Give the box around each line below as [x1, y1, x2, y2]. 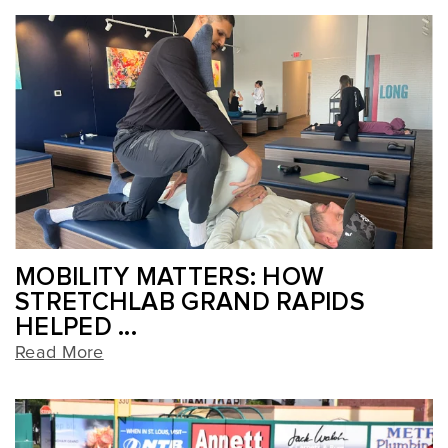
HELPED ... [15, 315, 138, 341]
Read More [15, 344, 104, 363]
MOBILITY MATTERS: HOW [15, 265, 325, 291]
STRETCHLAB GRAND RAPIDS [15, 290, 365, 316]
